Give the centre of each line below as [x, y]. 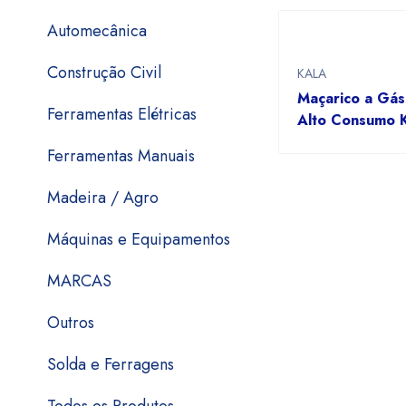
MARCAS [79, 281]
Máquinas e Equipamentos [139, 239]
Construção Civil [104, 72]
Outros [71, 323]
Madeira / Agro [103, 198]
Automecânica [97, 31]
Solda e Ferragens [111, 364]
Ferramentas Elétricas [122, 114]
